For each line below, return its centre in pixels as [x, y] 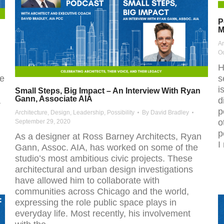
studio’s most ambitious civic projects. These [104, 159]
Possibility [121, 113]
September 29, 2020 [43, 122]
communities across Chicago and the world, [102, 192]
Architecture [31, 113]
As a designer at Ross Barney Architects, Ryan [108, 137]
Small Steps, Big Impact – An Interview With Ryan [108, 91]
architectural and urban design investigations [104, 170]
